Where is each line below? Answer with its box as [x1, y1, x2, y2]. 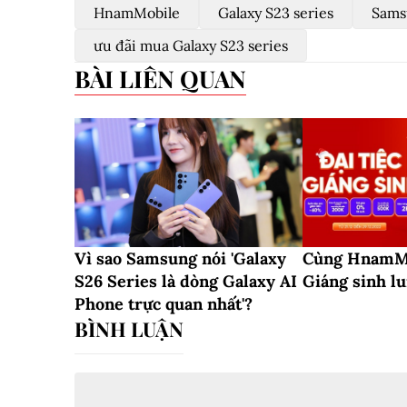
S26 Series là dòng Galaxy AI [74, 270, 297, 292]
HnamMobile [94, 4, 180, 23]
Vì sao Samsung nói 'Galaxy [74, 247, 286, 269]
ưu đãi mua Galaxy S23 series [94, 36, 288, 55]
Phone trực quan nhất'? [74, 293, 253, 314]
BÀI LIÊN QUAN [90, 63, 246, 95]
